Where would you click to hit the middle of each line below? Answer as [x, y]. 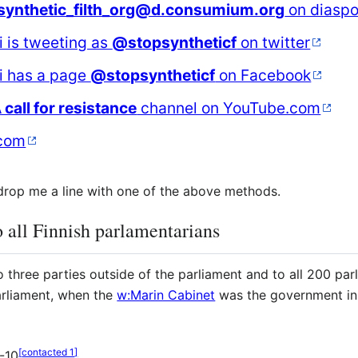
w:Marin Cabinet [166, 295]
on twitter [274, 43]
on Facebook [263, 76]
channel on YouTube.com [229, 108]
